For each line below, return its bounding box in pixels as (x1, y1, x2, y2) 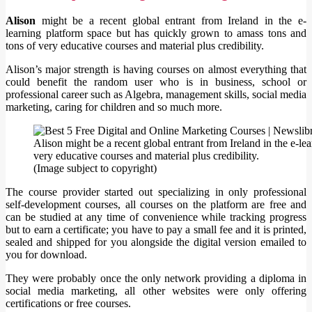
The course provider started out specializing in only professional (6, 186, 306, 198)
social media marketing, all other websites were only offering (6, 285, 306, 297)
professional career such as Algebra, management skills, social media (6, 88, 306, 101)
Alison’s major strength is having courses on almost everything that (6, 63, 306, 76)
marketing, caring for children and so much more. (6, 101, 222, 114)
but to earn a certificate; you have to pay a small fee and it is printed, (6, 224, 306, 236)
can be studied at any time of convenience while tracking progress (6, 211, 306, 224)
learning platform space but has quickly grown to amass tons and (6, 27, 306, 40)
